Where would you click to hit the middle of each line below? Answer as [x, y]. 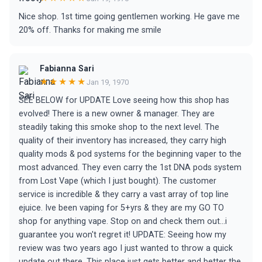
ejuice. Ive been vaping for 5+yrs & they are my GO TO [121, 208]
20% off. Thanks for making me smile [90, 30]
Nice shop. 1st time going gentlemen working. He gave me [129, 17]
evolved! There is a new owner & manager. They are [117, 114]
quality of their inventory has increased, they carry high [123, 141]
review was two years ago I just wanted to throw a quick [126, 248]
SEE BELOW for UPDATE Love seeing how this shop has [124, 100]
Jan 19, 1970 [108, 82]
